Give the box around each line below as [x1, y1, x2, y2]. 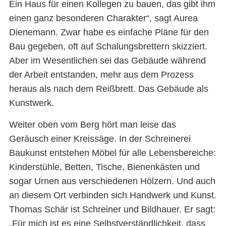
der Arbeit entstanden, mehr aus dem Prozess [9, 70, 194, 80]
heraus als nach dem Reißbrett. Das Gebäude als [9, 84, 208, 94]
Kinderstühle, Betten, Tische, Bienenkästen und [9, 161, 200, 172]
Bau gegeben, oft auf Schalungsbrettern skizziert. [9, 41, 207, 52]
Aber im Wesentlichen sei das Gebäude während [9, 55, 206, 66]
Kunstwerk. [9, 98, 54, 108]
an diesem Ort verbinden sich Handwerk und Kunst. [9, 190, 216, 200]
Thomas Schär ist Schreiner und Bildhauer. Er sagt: [9, 204, 215, 214]
